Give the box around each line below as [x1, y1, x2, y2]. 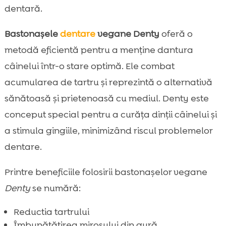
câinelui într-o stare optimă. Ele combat [4, 60, 175, 73]
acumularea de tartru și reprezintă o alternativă [4, 76, 212, 89]
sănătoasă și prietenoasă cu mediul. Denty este [4, 92, 209, 105]
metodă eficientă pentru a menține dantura [4, 44, 193, 56]
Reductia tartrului [13, 206, 89, 218]
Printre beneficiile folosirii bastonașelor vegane [4, 166, 207, 179]
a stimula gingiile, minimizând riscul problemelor [4, 125, 212, 137]
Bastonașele [4, 28, 60, 40]
